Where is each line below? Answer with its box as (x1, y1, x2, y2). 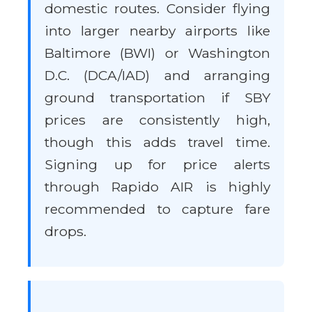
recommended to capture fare (45, 201, 270, 217)
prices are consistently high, (45, 111, 270, 128)
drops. (45, 223, 86, 240)
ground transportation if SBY (45, 89, 270, 106)
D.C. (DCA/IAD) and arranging (45, 67, 270, 84)
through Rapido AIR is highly (45, 178, 270, 195)
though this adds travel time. (45, 134, 270, 150)
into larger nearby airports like (45, 22, 270, 39)
